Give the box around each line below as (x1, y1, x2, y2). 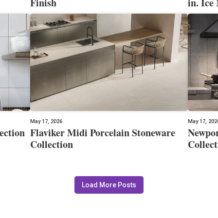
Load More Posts (82, 181, 136, 189)
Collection (30, 137, 73, 151)
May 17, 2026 (30, 118, 63, 125)
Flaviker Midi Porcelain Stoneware (30, 125, 176, 140)
